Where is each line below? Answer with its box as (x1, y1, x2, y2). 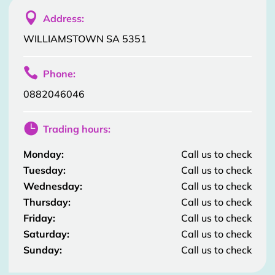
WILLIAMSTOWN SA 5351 (23, 32, 147, 45)
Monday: (23, 147, 64, 160)
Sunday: (23, 243, 62, 256)
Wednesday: (23, 179, 82, 192)
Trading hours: (43, 122, 110, 135)
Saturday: (23, 227, 69, 240)
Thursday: (23, 195, 71, 208)
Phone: (43, 67, 76, 80)
